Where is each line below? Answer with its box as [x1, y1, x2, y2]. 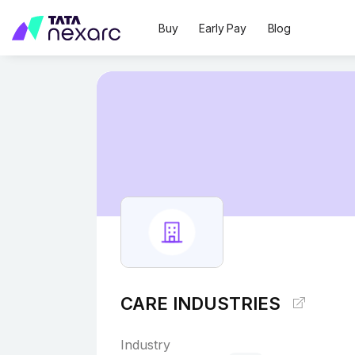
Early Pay [199, 21, 246, 35]
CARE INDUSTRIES [120, 293, 285, 314]
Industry [120, 337, 170, 353]
